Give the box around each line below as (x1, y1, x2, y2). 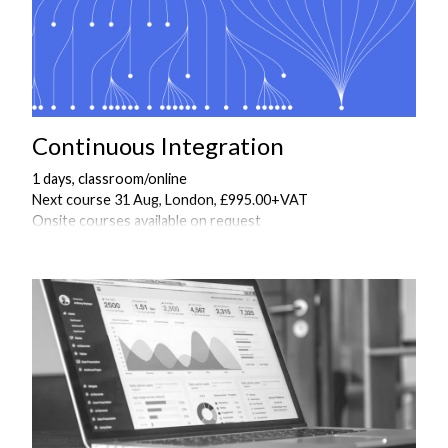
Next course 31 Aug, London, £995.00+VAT (32, 191, 308, 209)
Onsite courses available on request (32, 212, 261, 230)
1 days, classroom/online (32, 170, 187, 188)
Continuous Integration (32, 131, 284, 161)
